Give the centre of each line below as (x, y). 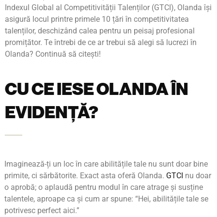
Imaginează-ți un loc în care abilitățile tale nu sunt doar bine (106, 164)
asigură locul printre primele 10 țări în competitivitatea (97, 19)
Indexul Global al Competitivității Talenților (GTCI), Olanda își (108, 8)
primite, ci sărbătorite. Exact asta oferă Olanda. (85, 176)
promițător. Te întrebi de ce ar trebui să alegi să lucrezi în (101, 42)
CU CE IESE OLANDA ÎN (97, 89)
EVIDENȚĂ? (52, 112)
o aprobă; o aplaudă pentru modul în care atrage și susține (104, 187)
